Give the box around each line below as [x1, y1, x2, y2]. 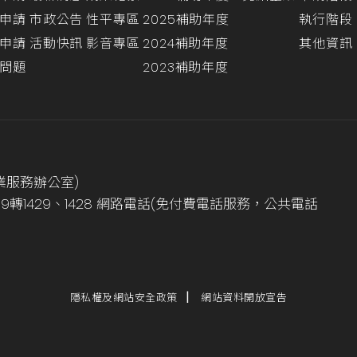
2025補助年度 [143, 10, 229, 29]
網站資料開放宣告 [201, 290, 288, 305]
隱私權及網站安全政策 [69, 290, 178, 305]
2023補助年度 [143, 58, 229, 76]
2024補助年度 [143, 34, 229, 53]
